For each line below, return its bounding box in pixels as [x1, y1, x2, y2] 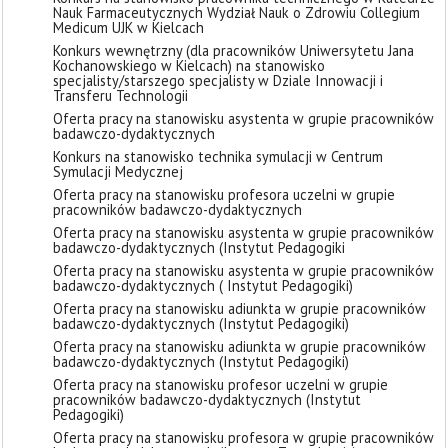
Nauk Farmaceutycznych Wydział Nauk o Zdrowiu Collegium [53, 3, 420, 22]
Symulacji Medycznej [53, 162, 183, 181]
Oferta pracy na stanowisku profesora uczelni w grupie [53, 185, 395, 204]
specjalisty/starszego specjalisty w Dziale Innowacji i [53, 71, 383, 90]
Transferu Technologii [53, 86, 188, 105]
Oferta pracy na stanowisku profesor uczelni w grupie [53, 375, 388, 394]
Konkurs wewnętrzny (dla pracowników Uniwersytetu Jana [53, 41, 414, 60]
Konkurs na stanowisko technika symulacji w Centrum [53, 147, 383, 166]
